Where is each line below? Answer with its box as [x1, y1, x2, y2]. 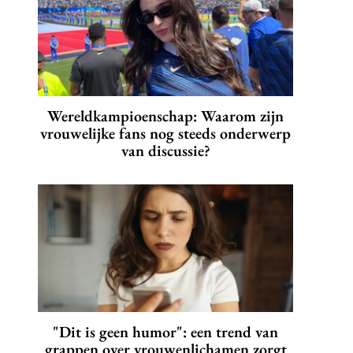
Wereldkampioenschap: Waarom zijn [47, 106, 284, 127]
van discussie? [121, 140, 210, 162]
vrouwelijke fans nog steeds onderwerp [40, 123, 291, 144]
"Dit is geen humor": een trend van [53, 321, 278, 343]
